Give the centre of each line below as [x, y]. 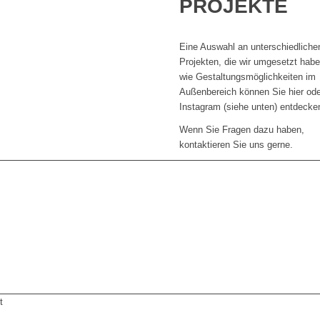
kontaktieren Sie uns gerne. [236, 145]
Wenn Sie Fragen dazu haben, [242, 130]
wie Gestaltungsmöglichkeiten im [248, 77]
